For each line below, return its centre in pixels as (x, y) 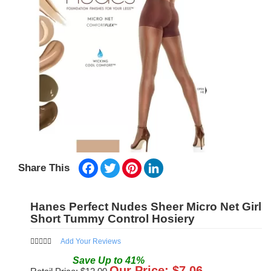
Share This (44, 168)
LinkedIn (180, 164)
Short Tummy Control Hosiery (113, 219)
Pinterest (158, 164)
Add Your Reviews (91, 242)
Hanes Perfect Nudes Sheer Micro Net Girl (146, 207)
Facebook (117, 164)
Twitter (132, 164)
